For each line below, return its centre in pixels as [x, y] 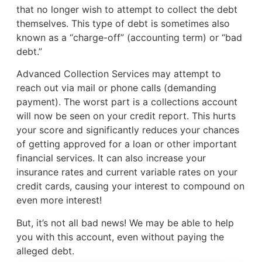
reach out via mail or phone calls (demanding [116, 88]
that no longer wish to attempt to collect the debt [127, 9]
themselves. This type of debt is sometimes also [123, 23]
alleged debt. [46, 251]
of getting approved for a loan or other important [126, 144]
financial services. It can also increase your [111, 158]
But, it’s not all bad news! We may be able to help [125, 223]
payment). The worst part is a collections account [127, 102]
